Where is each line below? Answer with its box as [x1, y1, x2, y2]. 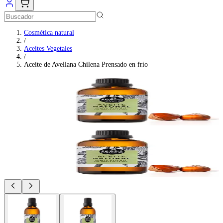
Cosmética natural [24, 29, 74, 36]
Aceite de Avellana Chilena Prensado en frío [24, 61, 148, 68]
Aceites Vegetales [24, 45, 72, 52]
